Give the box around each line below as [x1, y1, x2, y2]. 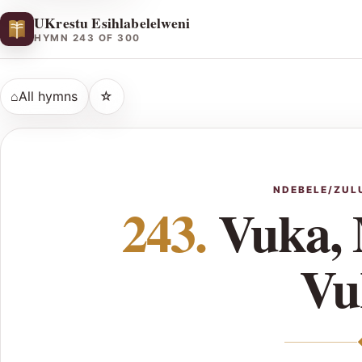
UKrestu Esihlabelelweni [34, 11, 191, 33]
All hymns [19, 87, 78, 104]
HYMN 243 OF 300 [34, 32, 141, 44]
